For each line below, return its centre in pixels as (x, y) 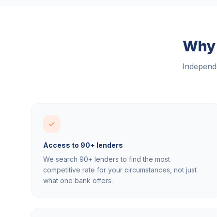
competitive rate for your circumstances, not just (120, 170)
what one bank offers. (78, 180)
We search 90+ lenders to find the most (107, 159)
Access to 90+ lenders (83, 145)
